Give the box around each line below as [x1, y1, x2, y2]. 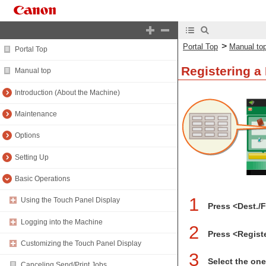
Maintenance [15, 110, 57, 119]
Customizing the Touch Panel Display [21, 239, 141, 248]
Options [15, 131, 40, 140]
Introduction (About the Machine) [15, 88, 120, 97]
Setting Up [15, 153, 49, 161]
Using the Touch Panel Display [21, 196, 120, 205]
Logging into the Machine [21, 217, 103, 226]
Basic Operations [15, 175, 70, 183]
